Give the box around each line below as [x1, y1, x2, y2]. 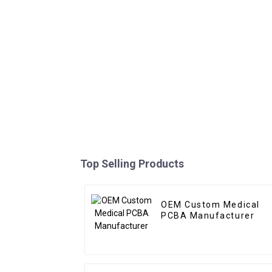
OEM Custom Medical [161, 200, 260, 210]
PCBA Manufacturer [161, 211, 255, 221]
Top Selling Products [80, 157, 184, 171]
